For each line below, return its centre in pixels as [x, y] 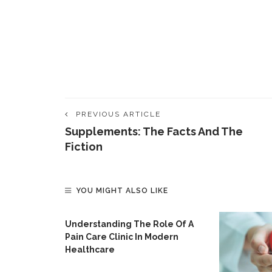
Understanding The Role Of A [129, 224]
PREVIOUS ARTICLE [118, 114]
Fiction [84, 147]
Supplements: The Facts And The [154, 131]
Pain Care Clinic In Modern [122, 237]
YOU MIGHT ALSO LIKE [122, 191]
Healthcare [90, 250]
